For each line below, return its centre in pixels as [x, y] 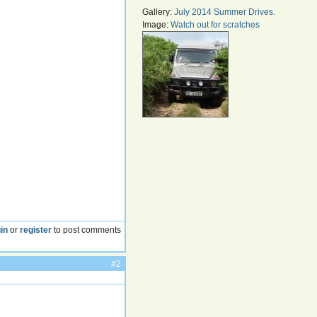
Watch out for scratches [215, 25]
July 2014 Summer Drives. [225, 12]
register [36, 230]
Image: [157, 25]
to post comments [87, 230]
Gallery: [158, 12]
